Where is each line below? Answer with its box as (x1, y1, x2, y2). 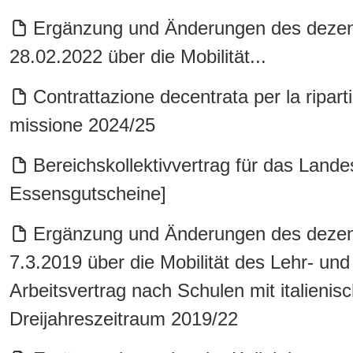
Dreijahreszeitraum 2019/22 (9, 308, 238, 329)
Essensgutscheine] (9, 183, 166, 204)
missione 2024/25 (9, 114, 155, 136)
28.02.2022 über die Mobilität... (9, 46, 266, 67)
